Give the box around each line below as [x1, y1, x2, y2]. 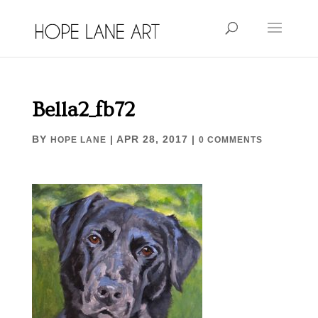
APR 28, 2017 [116, 133, 188, 145]
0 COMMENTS [198, 135, 263, 145]
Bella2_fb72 [31, 98, 135, 122]
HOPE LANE [50, 135, 106, 145]
